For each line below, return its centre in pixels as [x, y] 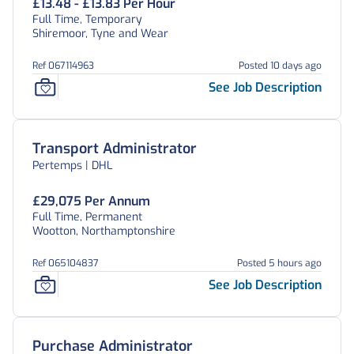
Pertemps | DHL [72, 166]
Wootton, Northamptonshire [104, 231]
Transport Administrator [115, 149]
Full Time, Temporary [87, 19]
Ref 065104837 [66, 263]
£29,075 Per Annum [91, 201]
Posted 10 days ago [280, 66]
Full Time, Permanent [87, 217]
